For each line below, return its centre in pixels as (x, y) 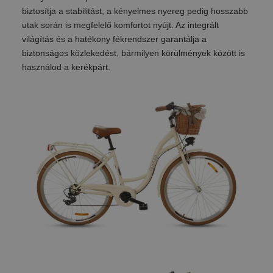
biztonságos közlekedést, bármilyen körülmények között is (133, 53)
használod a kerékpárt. (66, 67)
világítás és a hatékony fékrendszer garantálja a (114, 39)
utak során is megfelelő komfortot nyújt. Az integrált (120, 25)
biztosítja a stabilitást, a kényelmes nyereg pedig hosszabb (135, 11)
